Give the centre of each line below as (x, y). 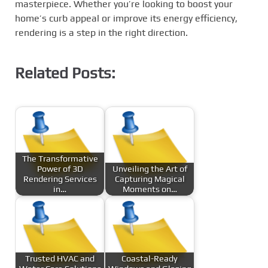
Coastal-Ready (150, 258)
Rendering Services (60, 179)
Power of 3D (60, 168)
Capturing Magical (150, 179)
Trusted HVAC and (60, 258)
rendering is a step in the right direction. (101, 33)
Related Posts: (65, 73)
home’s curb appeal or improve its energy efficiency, (126, 18)
